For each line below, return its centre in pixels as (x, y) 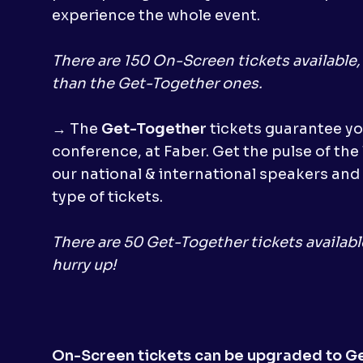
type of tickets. (107, 197)
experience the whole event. (156, 16)
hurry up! (84, 265)
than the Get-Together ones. (157, 84)
